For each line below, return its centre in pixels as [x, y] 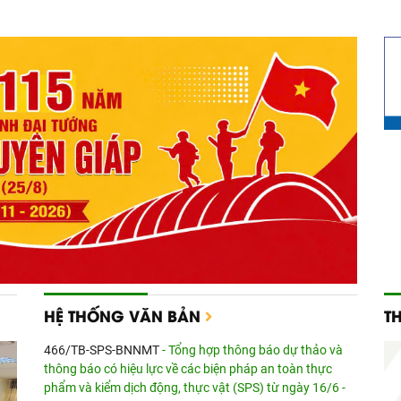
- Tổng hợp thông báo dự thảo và [252, 350]
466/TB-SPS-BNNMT [103, 350]
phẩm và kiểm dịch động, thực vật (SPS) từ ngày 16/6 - [195, 388]
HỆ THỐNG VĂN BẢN [124, 316]
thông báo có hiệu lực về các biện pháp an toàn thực [188, 369]
